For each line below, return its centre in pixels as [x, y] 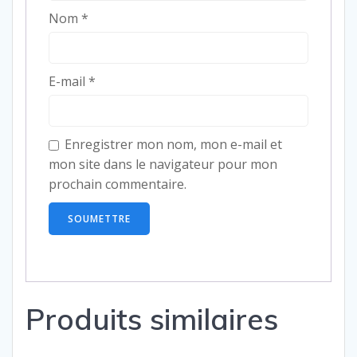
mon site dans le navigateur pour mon [163, 164]
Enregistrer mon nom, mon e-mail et [173, 144]
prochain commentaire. [118, 184]
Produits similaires [152, 319]
